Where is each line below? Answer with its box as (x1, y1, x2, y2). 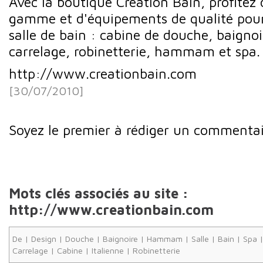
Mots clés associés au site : (9, 185, 188, 202)
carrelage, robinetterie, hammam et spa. (9, 42, 260, 59)
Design (31, 233, 56, 244)
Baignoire (103, 233, 138, 244)
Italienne (92, 245, 124, 255)
